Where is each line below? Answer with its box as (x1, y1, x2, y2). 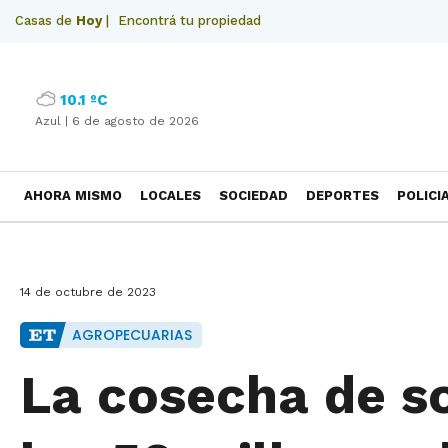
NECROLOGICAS (24, 236, 129, 251)
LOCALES (140, 188, 201, 203)
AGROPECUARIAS (72, 325, 192, 345)
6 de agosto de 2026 (72, 114, 199, 128)
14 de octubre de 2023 (20, 285, 156, 299)
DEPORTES (306, 188, 379, 203)
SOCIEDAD (219, 188, 288, 203)
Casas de (15, 13, 76, 28)
